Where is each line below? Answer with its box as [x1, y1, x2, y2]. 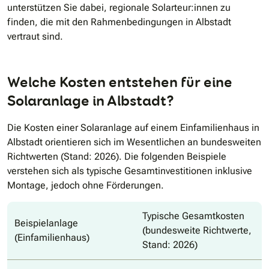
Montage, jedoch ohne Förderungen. [7, 180, 164, 192]
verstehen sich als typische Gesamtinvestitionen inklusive [7, 165, 252, 177]
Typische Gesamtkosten [142, 210, 244, 222]
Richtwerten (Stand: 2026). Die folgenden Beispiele [7, 151, 226, 163]
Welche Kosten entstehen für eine [7, 73, 232, 92]
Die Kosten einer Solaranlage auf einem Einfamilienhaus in [7, 122, 259, 134]
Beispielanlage [14, 217, 78, 229]
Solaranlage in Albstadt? [7, 91, 174, 110]
